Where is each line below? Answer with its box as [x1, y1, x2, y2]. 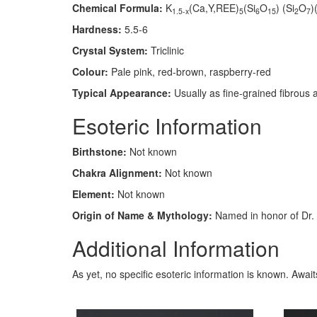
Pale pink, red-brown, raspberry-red [108, 64, 271, 79]
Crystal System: [72, 43, 148, 57]
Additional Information [72, 233, 279, 263]
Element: [72, 187, 115, 201]
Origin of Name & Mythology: [72, 208, 212, 222]
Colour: [72, 64, 108, 79]
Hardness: [72, 22, 122, 36]
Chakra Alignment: [72, 166, 162, 180]
